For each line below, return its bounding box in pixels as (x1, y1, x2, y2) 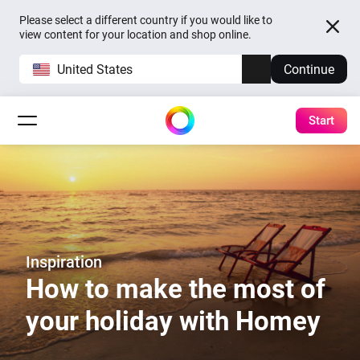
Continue (284, 61, 334, 77)
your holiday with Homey (26, 305, 321, 337)
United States (57, 61, 133, 77)
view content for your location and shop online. (19, 28, 252, 41)
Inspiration (26, 252, 102, 272)
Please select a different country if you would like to (19, 14, 272, 27)
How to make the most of (26, 273, 325, 305)
